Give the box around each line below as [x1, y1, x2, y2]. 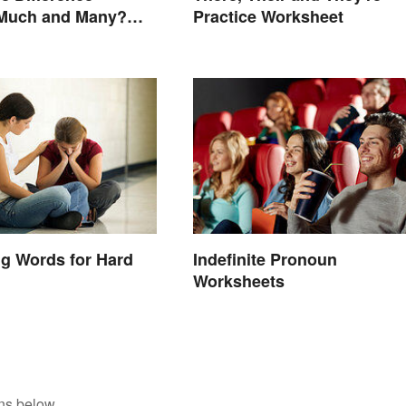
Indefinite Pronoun [192, 247, 337, 272]
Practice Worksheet [192, 5, 343, 29]
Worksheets [192, 269, 285, 294]
